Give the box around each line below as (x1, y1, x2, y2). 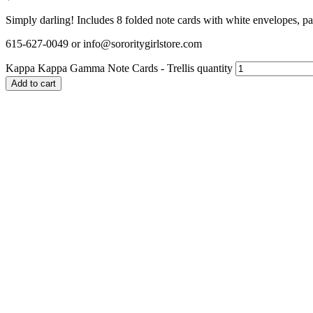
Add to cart (11, 78, 56, 89)
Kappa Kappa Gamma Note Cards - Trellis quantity (6, 61, 233, 74)
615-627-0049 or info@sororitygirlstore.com (6, 37, 202, 50)
